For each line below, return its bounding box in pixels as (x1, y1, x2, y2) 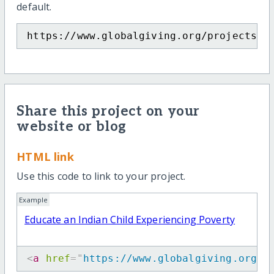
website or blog (17, 119, 127, 136)
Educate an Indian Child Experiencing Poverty (24, 213, 235, 227)
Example (19, 194, 48, 204)
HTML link (17, 148, 74, 164)
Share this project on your (17, 103, 200, 120)
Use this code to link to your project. (17, 169, 186, 183)
